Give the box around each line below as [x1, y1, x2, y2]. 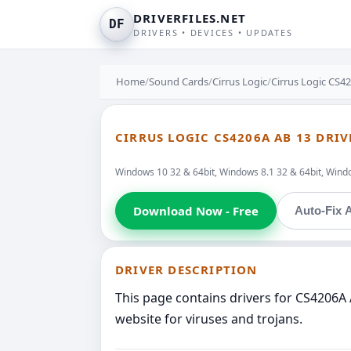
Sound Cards [149, 74, 208, 89]
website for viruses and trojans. [115, 309, 302, 327]
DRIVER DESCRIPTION [115, 261, 258, 277]
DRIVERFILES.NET [133, 10, 246, 26]
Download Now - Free [133, 202, 259, 219]
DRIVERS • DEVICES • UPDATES [133, 27, 293, 38]
